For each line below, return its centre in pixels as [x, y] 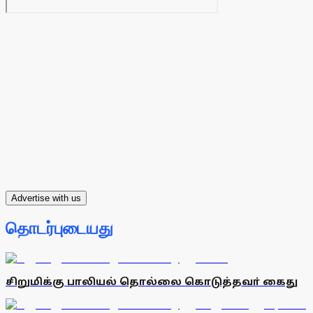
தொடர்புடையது [59, 229]
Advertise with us [46, 198]
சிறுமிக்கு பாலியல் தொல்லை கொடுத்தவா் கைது [152, 282]
